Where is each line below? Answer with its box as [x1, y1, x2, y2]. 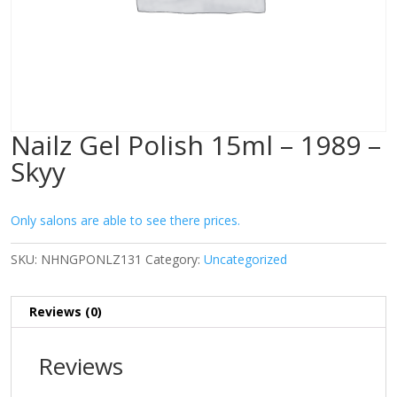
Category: [145, 251, 204, 268]
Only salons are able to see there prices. [11, 212, 240, 229]
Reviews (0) [29, 303, 102, 320]
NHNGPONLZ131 [41, 251, 142, 268]
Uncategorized [204, 251, 287, 268]
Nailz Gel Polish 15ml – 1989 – [11, 127, 381, 163]
